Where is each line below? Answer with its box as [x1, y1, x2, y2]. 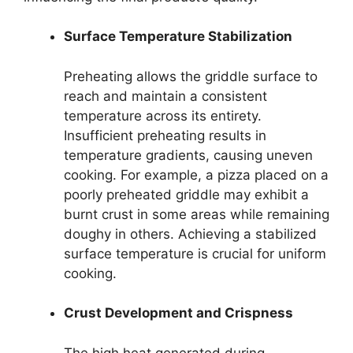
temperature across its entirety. [64, 107, 262, 124]
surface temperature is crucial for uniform [64, 245, 326, 262]
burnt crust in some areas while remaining [64, 206, 329, 222]
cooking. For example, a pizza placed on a [64, 166, 329, 183]
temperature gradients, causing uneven [64, 147, 313, 163]
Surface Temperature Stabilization [64, 28, 292, 45]
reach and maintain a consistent [64, 87, 267, 104]
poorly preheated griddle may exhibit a [64, 186, 309, 203]
